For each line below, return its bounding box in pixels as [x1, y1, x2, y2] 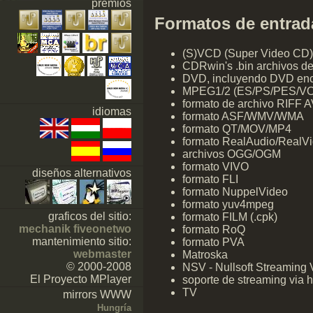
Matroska [182, 248, 228, 261]
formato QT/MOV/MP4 [182, 122, 291, 135]
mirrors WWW [63, 288, 132, 300]
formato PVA [182, 235, 245, 248]
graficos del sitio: [48, 210, 132, 222]
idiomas [92, 105, 132, 117]
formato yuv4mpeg [182, 198, 274, 210]
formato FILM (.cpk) [182, 210, 277, 223]
